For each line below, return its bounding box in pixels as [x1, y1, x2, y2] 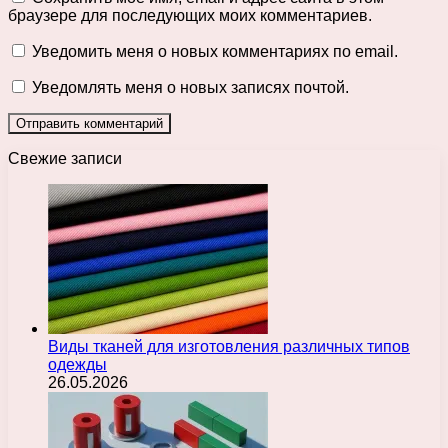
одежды [48, 356, 107, 374]
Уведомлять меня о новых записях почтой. [32, 79, 349, 97]
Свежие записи [8, 150, 122, 168]
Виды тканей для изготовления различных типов [48, 338, 410, 356]
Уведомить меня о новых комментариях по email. [32, 43, 398, 61]
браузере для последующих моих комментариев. [8, 7, 372, 25]
